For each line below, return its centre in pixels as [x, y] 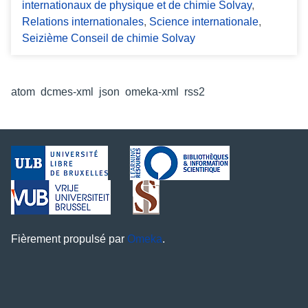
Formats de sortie [53, 76]
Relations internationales [83, 22]
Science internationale [204, 22]
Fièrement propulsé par [69, 239]
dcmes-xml [67, 92]
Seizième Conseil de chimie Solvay [109, 38]
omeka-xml [152, 92]
